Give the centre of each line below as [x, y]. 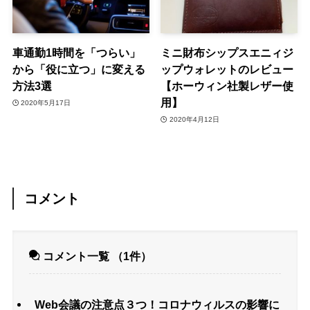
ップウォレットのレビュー [227, 70]
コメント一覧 [76, 256]
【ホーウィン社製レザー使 [227, 86]
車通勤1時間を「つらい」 [76, 53]
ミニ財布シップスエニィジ [227, 53]
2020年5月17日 [46, 102]
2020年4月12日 [194, 119]
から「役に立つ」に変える [79, 70]
